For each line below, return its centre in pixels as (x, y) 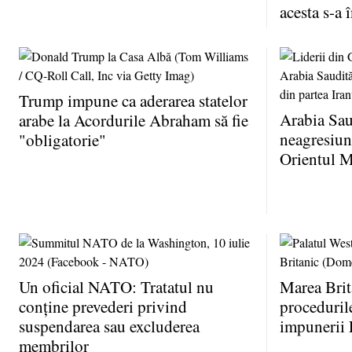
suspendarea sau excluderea (109, 326)
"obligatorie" (62, 140)
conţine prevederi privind (103, 307)
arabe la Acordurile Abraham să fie (134, 121)
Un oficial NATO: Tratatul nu (116, 287)
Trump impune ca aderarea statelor (133, 101)
